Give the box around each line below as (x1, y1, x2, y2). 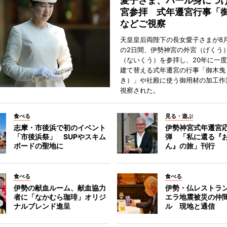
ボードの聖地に (13, 141, 63, 150)
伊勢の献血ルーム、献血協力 (13, 183, 106, 192)
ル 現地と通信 (165, 202, 215, 210)
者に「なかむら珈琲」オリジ (13, 193, 106, 201)
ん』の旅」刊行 (165, 141, 215, 150)
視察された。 (120, 86, 160, 94)
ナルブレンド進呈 (13, 202, 70, 210)
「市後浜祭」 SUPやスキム (13, 132, 106, 141)
